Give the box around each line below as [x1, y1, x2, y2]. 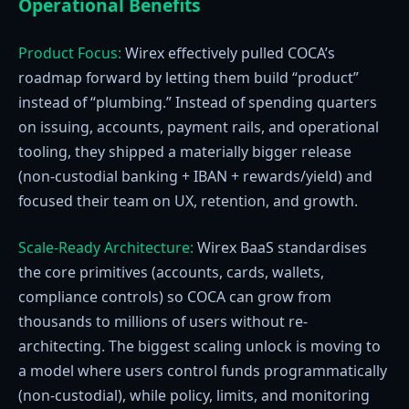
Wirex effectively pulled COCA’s [125, 42, 335, 63]
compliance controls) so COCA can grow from [18, 287, 331, 308]
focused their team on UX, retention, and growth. [18, 190, 358, 211]
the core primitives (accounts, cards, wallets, [18, 262, 324, 283]
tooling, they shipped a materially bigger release [18, 141, 351, 162]
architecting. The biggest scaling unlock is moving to [18, 336, 381, 357]
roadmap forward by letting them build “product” [18, 67, 359, 88]
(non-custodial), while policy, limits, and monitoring [18, 385, 370, 406]
